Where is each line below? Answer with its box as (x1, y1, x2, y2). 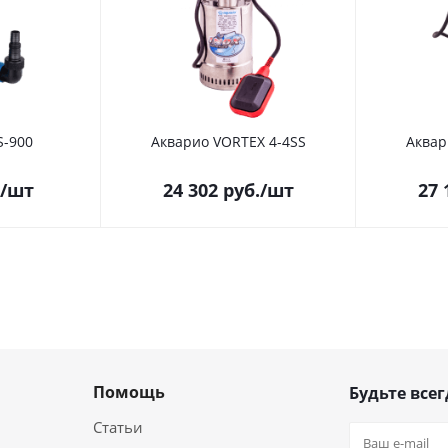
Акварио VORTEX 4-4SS (151, 132, 306, 151)
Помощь (93, 381, 165, 403)
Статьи (93, 417, 143, 437)
